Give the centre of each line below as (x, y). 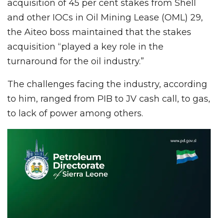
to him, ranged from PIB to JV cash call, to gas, (109, 99)
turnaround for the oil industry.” (76, 61)
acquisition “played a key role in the (85, 46)
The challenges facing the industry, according (107, 84)
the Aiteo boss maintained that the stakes (99, 32)
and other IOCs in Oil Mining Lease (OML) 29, (105, 17)
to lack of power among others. (75, 113)
